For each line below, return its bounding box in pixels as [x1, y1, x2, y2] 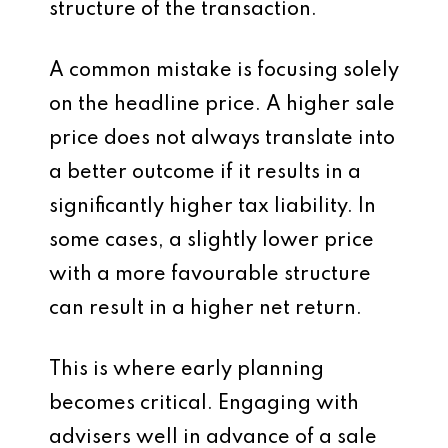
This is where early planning [49, 360, 324, 380]
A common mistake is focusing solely [49, 61, 399, 81]
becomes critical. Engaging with [49, 394, 359, 414]
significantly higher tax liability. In [49, 197, 376, 217]
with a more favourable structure [49, 265, 371, 285]
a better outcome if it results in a [49, 163, 361, 183]
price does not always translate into [49, 129, 395, 149]
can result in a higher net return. [49, 299, 362, 319]
